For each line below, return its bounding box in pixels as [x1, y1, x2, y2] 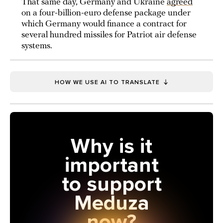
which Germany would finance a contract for [21, 19, 187, 29]
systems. [21, 41, 52, 51]
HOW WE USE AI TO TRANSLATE [54, 79, 160, 86]
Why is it [71, 133, 152, 159]
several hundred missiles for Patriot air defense [21, 30, 197, 40]
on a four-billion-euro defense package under [21, 8, 191, 18]
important [64, 152, 159, 178]
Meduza [74, 190, 149, 216]
